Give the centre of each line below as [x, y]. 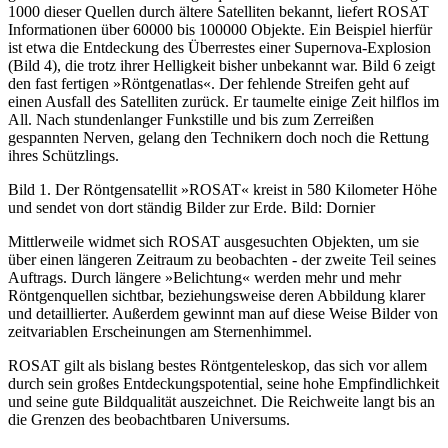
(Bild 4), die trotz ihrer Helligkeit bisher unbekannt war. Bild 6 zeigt [221, 66]
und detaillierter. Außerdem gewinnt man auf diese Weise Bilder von [223, 314]
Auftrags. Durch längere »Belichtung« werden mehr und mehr [204, 278]
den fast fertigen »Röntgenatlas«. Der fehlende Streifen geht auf [208, 84]
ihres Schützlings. [63, 156]
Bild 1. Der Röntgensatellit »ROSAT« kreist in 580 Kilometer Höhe [222, 190]
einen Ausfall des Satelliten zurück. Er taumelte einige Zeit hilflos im [223, 102]
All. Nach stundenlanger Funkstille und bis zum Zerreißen [191, 120]
